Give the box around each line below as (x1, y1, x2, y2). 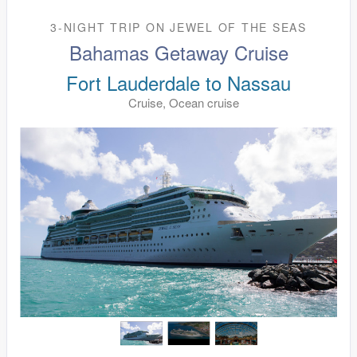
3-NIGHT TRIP (50, 19, 146, 35)
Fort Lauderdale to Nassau (66, 69, 291, 96)
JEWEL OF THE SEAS (170, 19, 307, 35)
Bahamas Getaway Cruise (69, 38, 288, 66)
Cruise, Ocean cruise (127, 94, 239, 111)
